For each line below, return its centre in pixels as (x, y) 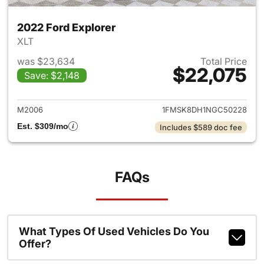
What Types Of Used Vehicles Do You (114, 231)
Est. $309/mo (43, 126)
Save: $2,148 (52, 75)
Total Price (224, 61)
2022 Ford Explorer (66, 27)
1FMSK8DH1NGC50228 (204, 110)
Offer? (35, 244)
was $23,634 (46, 61)
